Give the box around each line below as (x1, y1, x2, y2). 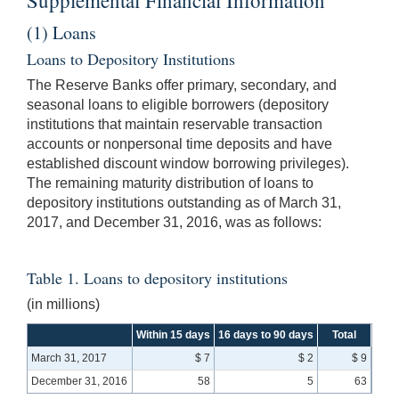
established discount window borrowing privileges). (27, 155, 349, 171)
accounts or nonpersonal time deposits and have (27, 135, 332, 151)
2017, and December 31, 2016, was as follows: (27, 214, 322, 230)
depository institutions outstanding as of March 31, (27, 194, 341, 210)
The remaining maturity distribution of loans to (27, 175, 313, 191)
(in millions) (27, 296, 100, 312)
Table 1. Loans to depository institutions (27, 266, 288, 289)
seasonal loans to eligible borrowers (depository (27, 96, 329, 112)
